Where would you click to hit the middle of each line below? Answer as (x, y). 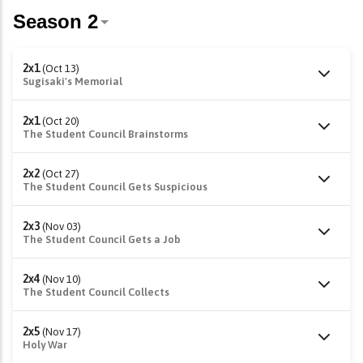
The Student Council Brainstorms (105, 134)
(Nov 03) (62, 226)
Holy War (45, 345)
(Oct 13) (61, 68)
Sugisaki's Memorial (73, 81)
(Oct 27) (61, 174)
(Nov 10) (62, 279)
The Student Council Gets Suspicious (115, 187)
